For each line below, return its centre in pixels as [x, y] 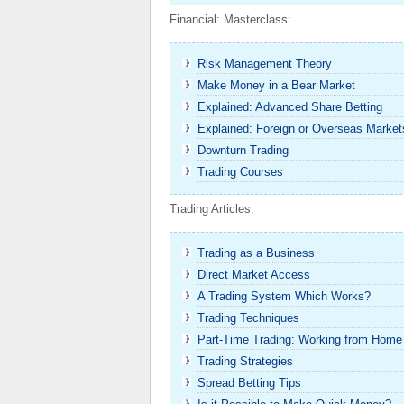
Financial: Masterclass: [230, 19]
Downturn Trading [243, 150]
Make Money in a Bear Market [276, 85]
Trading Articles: [212, 209]
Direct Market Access [254, 275]
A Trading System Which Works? [284, 296]
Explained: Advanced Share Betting [290, 107]
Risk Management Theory [265, 64]
